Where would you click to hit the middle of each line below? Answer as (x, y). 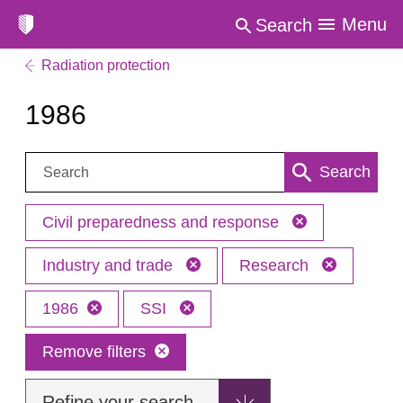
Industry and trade (110, 265)
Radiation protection (106, 65)
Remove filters (94, 352)
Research (276, 265)
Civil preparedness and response (163, 222)
